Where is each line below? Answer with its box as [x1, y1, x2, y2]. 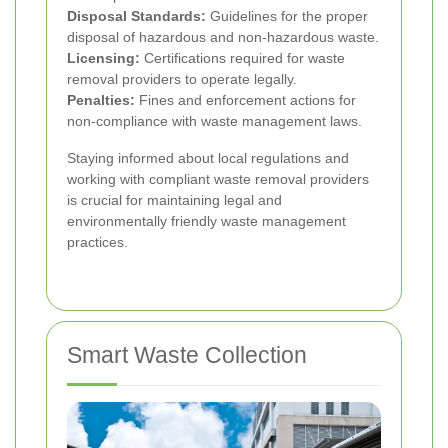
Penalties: [67, 91, 135, 108]
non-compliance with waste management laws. [67, 112, 362, 129]
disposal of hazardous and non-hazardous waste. [67, 28, 379, 45]
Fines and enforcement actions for [135, 91, 356, 108]
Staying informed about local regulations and [67, 149, 349, 166]
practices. [67, 233, 128, 250]
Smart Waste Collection [67, 341, 307, 368]
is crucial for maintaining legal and [67, 191, 282, 208]
